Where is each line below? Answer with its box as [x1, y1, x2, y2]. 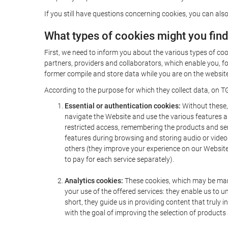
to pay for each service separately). [65, 155, 174, 163]
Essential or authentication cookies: [65, 102, 181, 110]
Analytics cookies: [65, 177, 123, 185]
